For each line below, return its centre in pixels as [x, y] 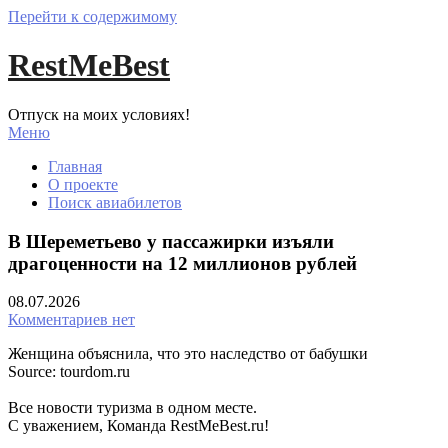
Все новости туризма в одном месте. [132, 408]
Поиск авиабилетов [115, 202]
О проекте [83, 184]
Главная [75, 166]
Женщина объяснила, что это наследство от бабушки [188, 354]
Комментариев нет [71, 320]
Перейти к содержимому [92, 16]
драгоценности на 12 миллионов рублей [182, 263]
